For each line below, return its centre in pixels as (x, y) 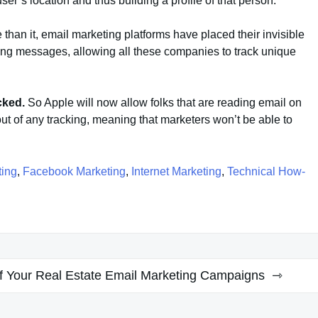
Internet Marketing (176, 171)
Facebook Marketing (74, 171)
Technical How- (266, 171)
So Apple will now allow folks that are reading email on (165, 102)
